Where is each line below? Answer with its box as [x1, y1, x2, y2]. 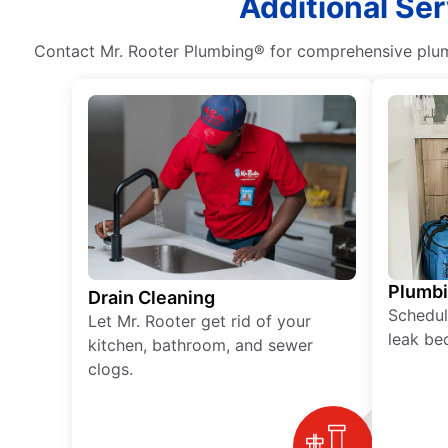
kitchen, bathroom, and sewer [88, 335, 313, 356]
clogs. [88, 359, 133, 380]
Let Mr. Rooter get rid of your [88, 311, 311, 332]
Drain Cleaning [88, 287, 215, 309]
